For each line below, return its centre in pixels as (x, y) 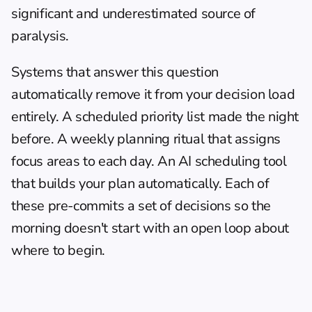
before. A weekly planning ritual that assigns (146, 139)
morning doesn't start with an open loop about (150, 228)
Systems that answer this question (115, 72)
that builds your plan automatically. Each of (140, 184)
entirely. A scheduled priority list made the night (155, 117)
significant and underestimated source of (134, 14)
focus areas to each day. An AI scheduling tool (149, 161)
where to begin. (58, 250)
